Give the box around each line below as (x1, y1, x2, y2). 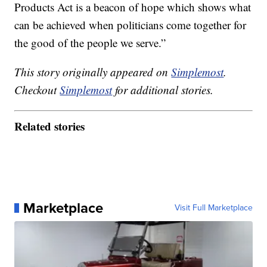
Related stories (14, 117, 85, 134)
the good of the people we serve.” (14, 35, 166, 51)
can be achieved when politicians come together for (14, 17, 247, 33)
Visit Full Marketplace (174, 201, 253, 214)
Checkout (14, 82, 60, 98)
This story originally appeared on (14, 64, 172, 80)
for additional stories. (112, 82, 214, 98)
